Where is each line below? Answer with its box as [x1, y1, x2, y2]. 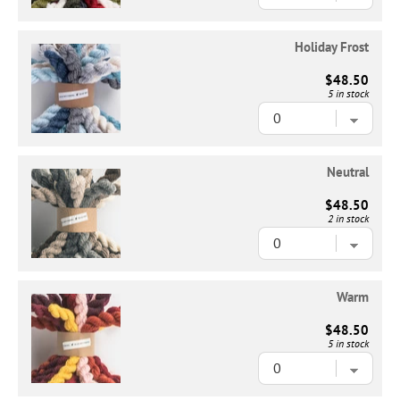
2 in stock [327, 211, 369, 225]
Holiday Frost [294, 37, 369, 55]
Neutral [326, 162, 369, 180]
